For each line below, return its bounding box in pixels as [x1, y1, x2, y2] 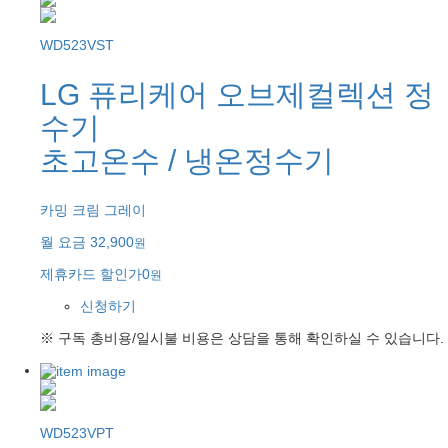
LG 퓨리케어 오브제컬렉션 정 [40, 77, 434, 111]
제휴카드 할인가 [40, 265, 142, 282]
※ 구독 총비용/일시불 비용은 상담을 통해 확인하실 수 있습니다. [40, 329, 444, 346]
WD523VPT [40, 425, 114, 442]
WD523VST [40, 37, 114, 54]
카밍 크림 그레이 [40, 201, 146, 218]
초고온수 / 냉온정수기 [40, 143, 334, 177]
